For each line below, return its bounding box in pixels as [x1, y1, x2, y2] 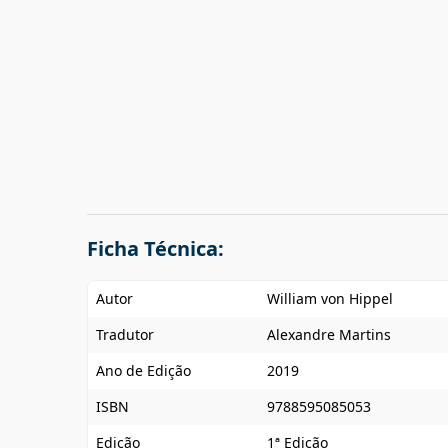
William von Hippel [267, 289, 393, 308]
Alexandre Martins [267, 325, 391, 344]
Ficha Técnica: [87, 235, 224, 262]
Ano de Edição [96, 361, 191, 380]
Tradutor [96, 325, 154, 344]
